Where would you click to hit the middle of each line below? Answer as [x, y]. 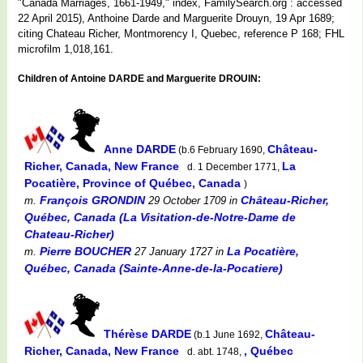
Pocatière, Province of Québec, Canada [134, 183]
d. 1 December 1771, [232, 167]
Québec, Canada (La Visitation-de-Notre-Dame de [160, 217]
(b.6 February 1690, [222, 149]
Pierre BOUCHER [85, 251]
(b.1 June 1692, [228, 334]
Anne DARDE [140, 149]
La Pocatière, [263, 251]
